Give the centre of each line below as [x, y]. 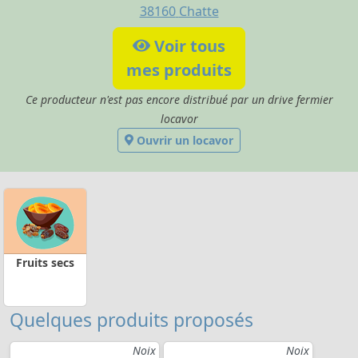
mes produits [179, 70]
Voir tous [188, 46]
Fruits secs [45, 262]
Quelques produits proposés [131, 320]
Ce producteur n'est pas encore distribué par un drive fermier [179, 99]
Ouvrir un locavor [183, 140]
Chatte [199, 11]
